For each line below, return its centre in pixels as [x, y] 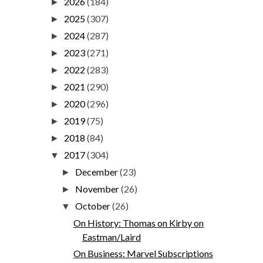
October [94, 205]
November [98, 188]
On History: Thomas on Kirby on [138, 222]
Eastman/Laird [111, 237]
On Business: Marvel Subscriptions [143, 253]
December [98, 171]
